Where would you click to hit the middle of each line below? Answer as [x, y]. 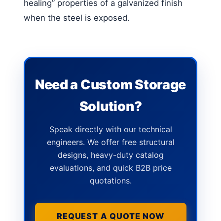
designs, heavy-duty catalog [110, 155]
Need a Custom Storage [110, 84]
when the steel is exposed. [77, 18]
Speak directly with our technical [110, 129]
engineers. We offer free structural [110, 142]
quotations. [110, 181]
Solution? [110, 106]
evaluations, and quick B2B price [110, 168]
